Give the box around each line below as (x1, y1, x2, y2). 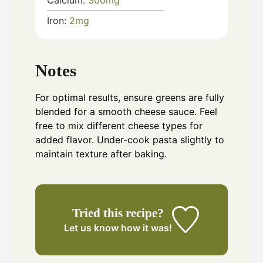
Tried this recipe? (72, 205, 164, 220)
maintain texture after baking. (35, 147, 167, 160)
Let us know (64, 221, 119, 234)
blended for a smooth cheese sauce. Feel (35, 105, 217, 117)
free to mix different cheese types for (35, 119, 203, 131)
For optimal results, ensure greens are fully (35, 91, 224, 103)
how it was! (119, 221, 173, 234)
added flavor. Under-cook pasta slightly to (35, 133, 224, 146)
